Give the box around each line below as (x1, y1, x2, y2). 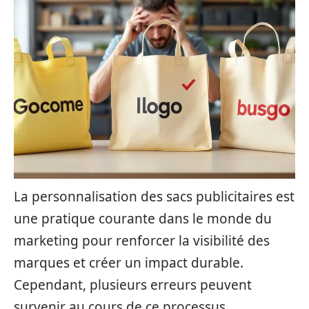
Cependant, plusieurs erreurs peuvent (14, 276, 252, 294)
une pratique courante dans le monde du (14, 210, 272, 228)
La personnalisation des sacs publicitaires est (14, 188, 295, 206)
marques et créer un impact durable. (14, 254, 243, 272)
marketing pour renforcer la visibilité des (14, 232, 270, 250)
